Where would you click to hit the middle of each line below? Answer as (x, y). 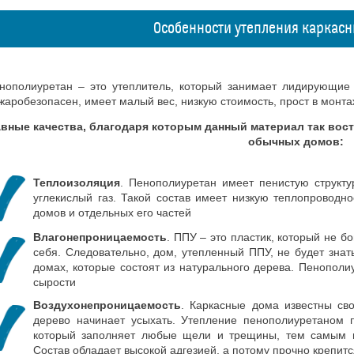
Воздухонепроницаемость (107, 305)
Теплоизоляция (77, 183)
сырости (55, 282)
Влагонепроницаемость (100, 237)
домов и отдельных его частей (112, 213)
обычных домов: (296, 141)
